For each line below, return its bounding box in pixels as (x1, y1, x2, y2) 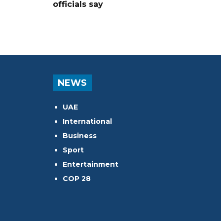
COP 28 (63, 174, 91, 183)
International (63, 116, 112, 126)
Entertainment (63, 159, 118, 169)
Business (63, 131, 97, 140)
